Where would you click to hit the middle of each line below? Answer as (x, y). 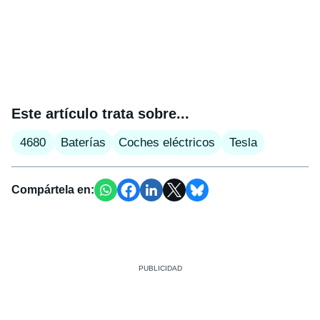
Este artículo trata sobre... (100, 113)
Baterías (83, 142)
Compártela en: (53, 189)
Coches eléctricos (167, 142)
